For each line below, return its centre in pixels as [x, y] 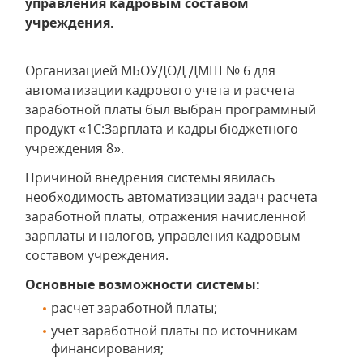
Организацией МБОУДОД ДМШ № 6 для [150, 70]
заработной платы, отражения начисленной [166, 216]
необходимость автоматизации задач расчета [171, 197]
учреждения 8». [75, 148]
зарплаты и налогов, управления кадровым [163, 236]
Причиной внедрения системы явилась [150, 177]
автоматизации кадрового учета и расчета [160, 90]
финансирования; [107, 348]
